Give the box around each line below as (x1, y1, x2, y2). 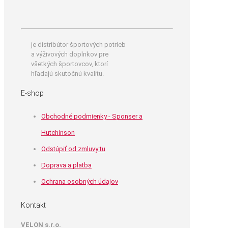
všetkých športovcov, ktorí (31, 60, 108, 68)
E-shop (21, 89, 44, 98)
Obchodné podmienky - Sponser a (41, 112, 142, 121)
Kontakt (21, 201, 46, 209)
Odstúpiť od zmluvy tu (41, 145, 105, 153)
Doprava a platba (41, 161, 92, 169)
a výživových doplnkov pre (31, 50, 108, 58)
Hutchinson (41, 129, 75, 137)
